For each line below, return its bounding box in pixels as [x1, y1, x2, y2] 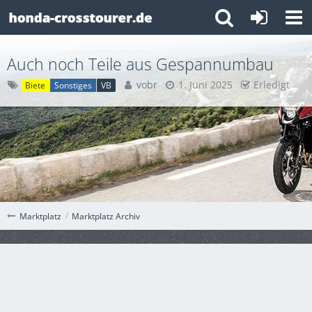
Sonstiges [54, 79, 92, 91]
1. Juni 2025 [178, 78, 233, 91]
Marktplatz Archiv [72, 210, 140, 222]
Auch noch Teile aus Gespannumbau [7, 53, 274, 75]
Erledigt [253, 78, 290, 91]
